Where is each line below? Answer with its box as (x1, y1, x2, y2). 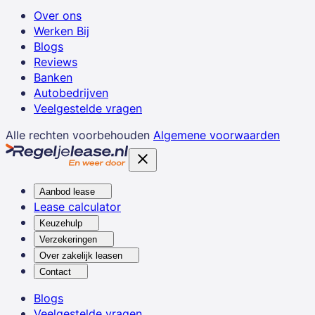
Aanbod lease (39, 186, 95, 197)
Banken (34, 69, 72, 85)
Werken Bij (34, 22, 89, 39)
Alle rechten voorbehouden (6, 127, 150, 143)
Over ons (34, 7, 82, 23)
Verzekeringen (39, 233, 97, 245)
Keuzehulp (39, 217, 82, 229)
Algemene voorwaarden (153, 127, 280, 143)
